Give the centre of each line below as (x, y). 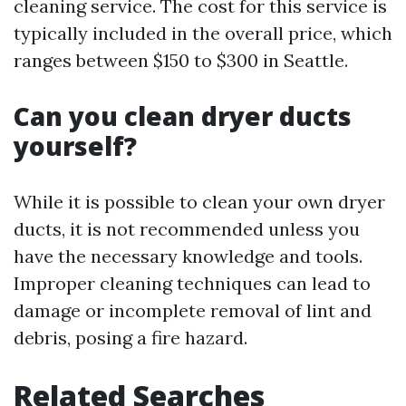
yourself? (75, 146)
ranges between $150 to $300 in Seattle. (181, 60)
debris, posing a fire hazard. (130, 338)
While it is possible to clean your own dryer (199, 202)
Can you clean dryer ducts (183, 116)
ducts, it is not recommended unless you (187, 229)
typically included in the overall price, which (203, 33)
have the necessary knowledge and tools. (188, 256)
